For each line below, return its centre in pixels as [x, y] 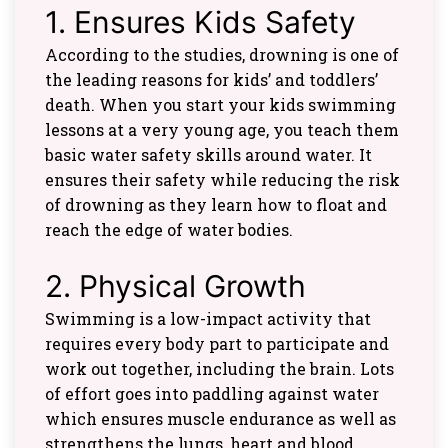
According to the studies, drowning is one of [222, 54]
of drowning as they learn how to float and [216, 204]
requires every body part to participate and [217, 343]
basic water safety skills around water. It [208, 154]
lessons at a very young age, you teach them [222, 129]
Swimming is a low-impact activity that [208, 318]
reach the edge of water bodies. [169, 229]
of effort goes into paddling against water [212, 393]
